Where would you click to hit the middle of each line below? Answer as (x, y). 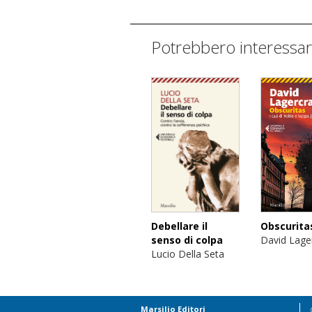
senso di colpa (187, 240)
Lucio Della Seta (188, 253)
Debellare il (179, 226)
